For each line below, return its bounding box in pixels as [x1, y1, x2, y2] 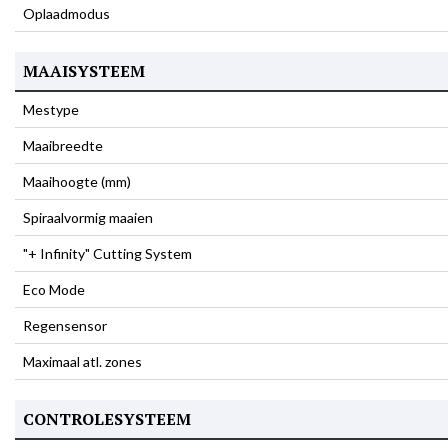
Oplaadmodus [23, 5, 110, 22]
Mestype [23, 101, 79, 118]
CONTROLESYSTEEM [23, 408, 191, 430]
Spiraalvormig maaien [23, 209, 153, 226]
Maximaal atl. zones [23, 353, 142, 370]
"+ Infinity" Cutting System [23, 245, 192, 262]
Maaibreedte [23, 137, 103, 154]
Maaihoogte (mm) [23, 173, 131, 190]
